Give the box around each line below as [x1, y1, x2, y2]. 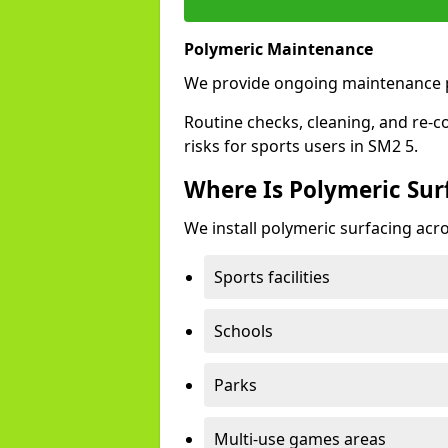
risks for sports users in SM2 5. [184, 135, 418, 157]
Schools [214, 320, 273, 342]
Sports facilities [214, 266, 330, 288]
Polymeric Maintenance [184, 38, 373, 60]
